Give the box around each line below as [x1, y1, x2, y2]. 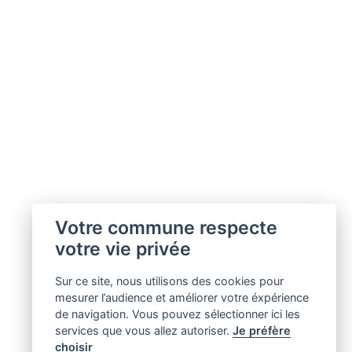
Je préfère [232, 324, 291, 338]
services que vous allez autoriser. [54, 324, 233, 338]
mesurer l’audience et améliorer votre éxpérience [54, 291, 309, 305]
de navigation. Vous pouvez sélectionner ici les [54, 307, 300, 321]
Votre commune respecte [54, 217, 277, 239]
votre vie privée [54, 238, 191, 260]
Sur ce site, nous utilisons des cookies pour [54, 274, 284, 288]
